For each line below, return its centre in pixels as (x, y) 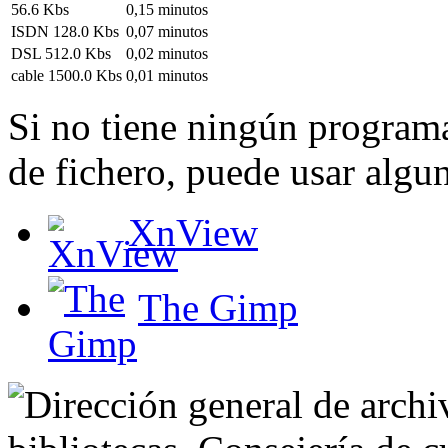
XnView (193, 232)
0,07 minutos (167, 31)
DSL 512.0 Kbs (61, 53)
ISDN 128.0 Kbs (65, 31)
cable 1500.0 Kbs (66, 75)
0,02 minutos (167, 53)
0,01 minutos (167, 75)
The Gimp (218, 308)
